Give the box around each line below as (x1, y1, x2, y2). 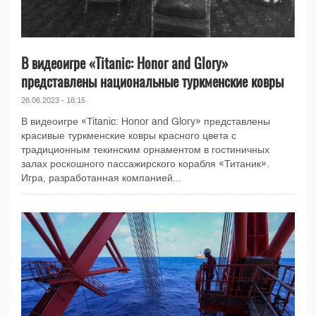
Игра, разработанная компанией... (21, 172, 181, 183)
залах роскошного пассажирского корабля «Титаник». (21, 158, 269, 169)
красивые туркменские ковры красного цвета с (21, 130, 236, 141)
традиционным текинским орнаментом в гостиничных (21, 144, 269, 155)
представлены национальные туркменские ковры (21, 70, 284, 92)
